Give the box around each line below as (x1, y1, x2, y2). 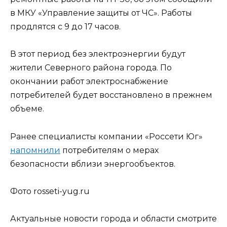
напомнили (10, 145, 60, 155)
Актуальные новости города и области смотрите (10, 213, 217, 223)
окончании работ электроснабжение (10, 77, 168, 87)
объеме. (10, 104, 44, 114)
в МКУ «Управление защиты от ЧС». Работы (10, 8, 192, 18)
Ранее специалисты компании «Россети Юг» (10, 131, 203, 141)
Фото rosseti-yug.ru (10, 186, 90, 196)
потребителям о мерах (60, 145, 159, 155)
